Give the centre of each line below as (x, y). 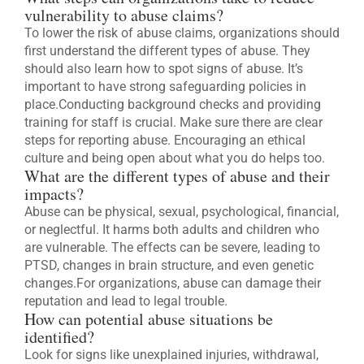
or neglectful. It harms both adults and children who (172, 230)
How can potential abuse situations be (149, 319)
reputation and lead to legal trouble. (126, 301)
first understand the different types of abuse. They (167, 51)
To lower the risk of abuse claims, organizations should (182, 33)
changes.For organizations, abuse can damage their (173, 284)
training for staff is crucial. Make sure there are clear (173, 123)
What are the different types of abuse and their (177, 176)
